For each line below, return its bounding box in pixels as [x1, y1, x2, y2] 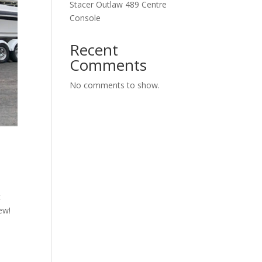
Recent [70, 39, 119, 60]
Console [70, 12, 101, 23]
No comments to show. [70, 80, 160, 91]
